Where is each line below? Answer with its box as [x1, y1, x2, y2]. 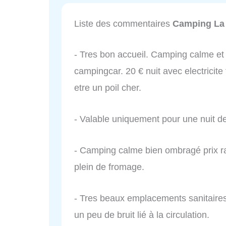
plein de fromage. [74, 161, 144, 172]
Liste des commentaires [74, 18, 173, 29]
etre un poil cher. [74, 83, 141, 93]
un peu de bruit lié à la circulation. [74, 209, 209, 220]
